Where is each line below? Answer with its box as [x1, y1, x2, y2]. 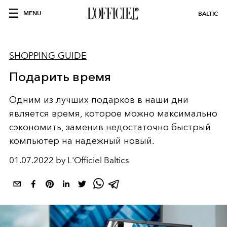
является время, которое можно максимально [9, 108, 217, 119]
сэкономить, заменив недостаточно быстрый [9, 122, 211, 133]
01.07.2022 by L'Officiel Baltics [9, 155, 129, 165]
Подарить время [9, 69, 111, 84]
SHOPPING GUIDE [9, 50, 87, 61]
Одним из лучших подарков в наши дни [9, 94, 188, 105]
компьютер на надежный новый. [9, 135, 155, 146]
